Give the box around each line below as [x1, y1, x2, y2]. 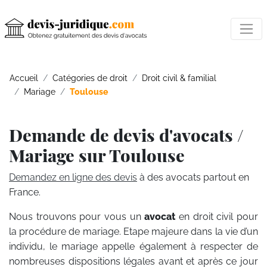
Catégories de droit [52, 73, 128, 83]
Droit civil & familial [142, 73, 216, 83]
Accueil [10, 73, 38, 83]
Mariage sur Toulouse [9, 144, 185, 166]
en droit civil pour [179, 211, 259, 222]
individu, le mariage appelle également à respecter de [9, 241, 258, 252]
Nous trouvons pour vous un [9, 211, 145, 222]
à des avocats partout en [137, 172, 249, 183]
